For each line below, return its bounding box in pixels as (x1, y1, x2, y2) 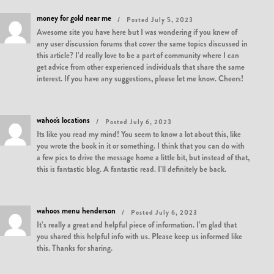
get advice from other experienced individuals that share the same (37, 61, 245, 73)
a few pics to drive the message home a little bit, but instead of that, (37, 152, 250, 163)
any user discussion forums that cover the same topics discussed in (37, 38, 248, 50)
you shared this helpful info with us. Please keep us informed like (37, 231, 242, 242)
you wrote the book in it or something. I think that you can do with (37, 140, 245, 152)
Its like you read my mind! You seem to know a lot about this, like (37, 128, 241, 140)
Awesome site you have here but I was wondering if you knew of (37, 26, 237, 38)
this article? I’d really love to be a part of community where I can (37, 50, 239, 61)
